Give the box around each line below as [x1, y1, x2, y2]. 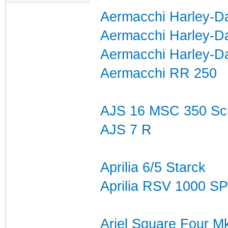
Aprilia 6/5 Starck [100, 159, 206, 175]
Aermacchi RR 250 [100, 65, 217, 81]
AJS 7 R [100, 122, 152, 137]
